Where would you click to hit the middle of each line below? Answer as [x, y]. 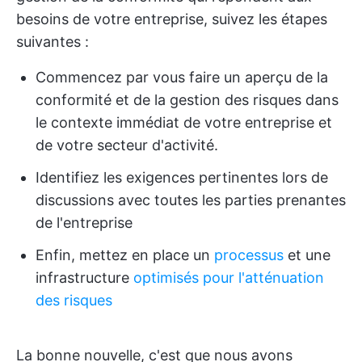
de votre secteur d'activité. [127, 145]
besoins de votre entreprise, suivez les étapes [172, 19]
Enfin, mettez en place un [125, 255]
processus [249, 255]
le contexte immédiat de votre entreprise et [184, 122]
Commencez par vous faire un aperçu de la [182, 77]
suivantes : [53, 42]
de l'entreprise [84, 223]
